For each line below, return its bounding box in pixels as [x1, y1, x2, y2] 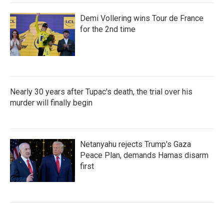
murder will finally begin [10, 98, 92, 107]
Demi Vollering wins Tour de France [80, 13, 203, 23]
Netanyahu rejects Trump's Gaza [80, 139, 191, 149]
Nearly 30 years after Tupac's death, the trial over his [10, 87, 192, 96]
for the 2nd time [80, 24, 135, 34]
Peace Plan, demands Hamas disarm [80, 150, 208, 160]
